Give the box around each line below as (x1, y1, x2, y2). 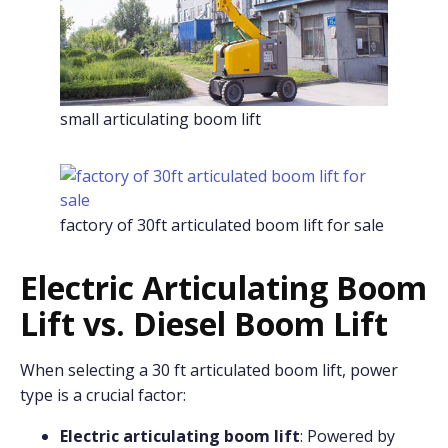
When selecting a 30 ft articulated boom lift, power (20, 359, 398, 382)
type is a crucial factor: (20, 384, 186, 407)
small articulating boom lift (60, 108, 261, 131)
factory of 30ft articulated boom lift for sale (60, 214, 384, 237)
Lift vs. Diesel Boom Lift (20, 302, 388, 346)
